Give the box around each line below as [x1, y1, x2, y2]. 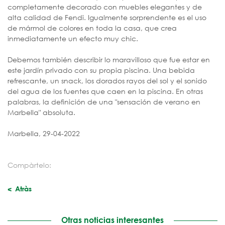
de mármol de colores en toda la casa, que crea [8, 23, 177, 33]
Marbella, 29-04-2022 [8, 128, 80, 138]
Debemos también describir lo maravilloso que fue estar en [8, 54, 210, 64]
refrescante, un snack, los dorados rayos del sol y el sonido [8, 75, 207, 85]
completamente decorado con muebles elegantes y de [8, 2, 202, 12]
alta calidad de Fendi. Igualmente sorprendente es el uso [8, 12, 206, 22]
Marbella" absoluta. [8, 107, 75, 117]
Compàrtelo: [8, 160, 51, 170]
